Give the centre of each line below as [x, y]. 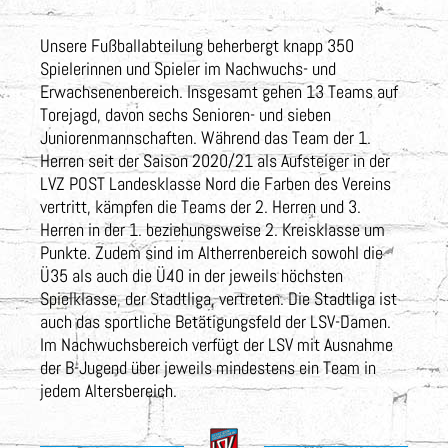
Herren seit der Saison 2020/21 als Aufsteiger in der [215, 160]
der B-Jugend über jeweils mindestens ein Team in [208, 367]
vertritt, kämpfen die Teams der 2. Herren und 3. [200, 206]
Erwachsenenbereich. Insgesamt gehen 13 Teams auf [219, 91]
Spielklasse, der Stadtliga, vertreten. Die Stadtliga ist [218, 298]
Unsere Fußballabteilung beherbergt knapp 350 [197, 45]
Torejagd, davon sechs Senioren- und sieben [185, 114]
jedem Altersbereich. [108, 390]
